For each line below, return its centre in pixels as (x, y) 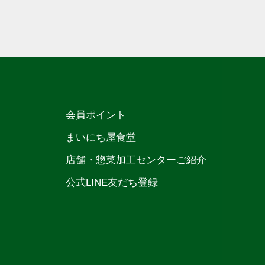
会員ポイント (96, 115)
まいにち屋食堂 (101, 138)
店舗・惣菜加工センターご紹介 (136, 160)
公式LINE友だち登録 (112, 182)
